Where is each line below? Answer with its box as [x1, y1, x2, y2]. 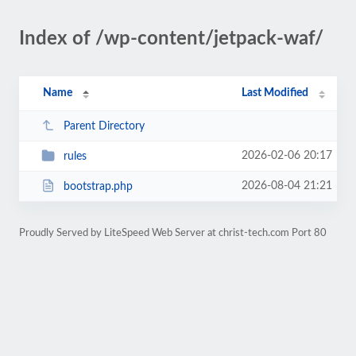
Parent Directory [63, 120, 145, 132]
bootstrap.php [63, 180, 133, 192]
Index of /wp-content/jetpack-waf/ [19, 29, 323, 48]
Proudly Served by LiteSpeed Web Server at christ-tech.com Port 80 [19, 228, 327, 238]
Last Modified [242, 87, 309, 99]
